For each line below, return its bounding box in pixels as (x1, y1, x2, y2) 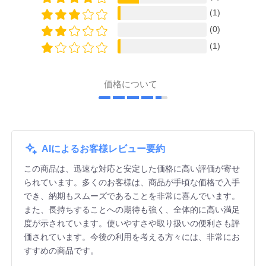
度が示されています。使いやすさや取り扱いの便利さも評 (23, 218, 240, 228)
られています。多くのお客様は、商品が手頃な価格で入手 (23, 177, 240, 187)
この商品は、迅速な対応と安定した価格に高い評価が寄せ (23, 163, 240, 173)
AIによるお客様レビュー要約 (41, 144, 165, 154)
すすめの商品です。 (23, 245, 99, 255)
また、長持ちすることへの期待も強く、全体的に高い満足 (23, 204, 240, 214)
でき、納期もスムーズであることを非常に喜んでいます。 (23, 191, 240, 201)
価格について (103, 78, 162, 89)
